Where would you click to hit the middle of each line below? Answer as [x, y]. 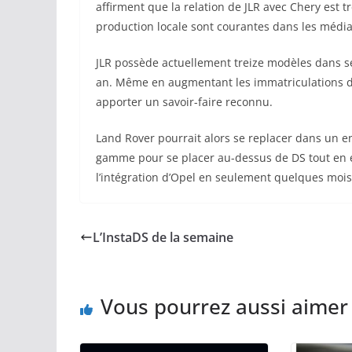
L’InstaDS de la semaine [163, 238]
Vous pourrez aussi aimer [224, 307]
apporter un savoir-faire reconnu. [184, 102]
